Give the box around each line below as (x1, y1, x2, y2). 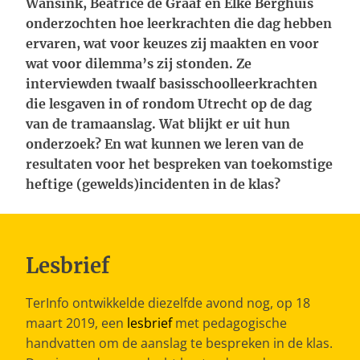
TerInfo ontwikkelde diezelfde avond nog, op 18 (26, 294, 310, 312)
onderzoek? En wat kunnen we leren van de (26, 136, 304, 152)
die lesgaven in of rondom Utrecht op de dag (26, 96, 312, 112)
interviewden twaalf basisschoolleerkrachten (26, 76, 317, 92)
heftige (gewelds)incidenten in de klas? (26, 176, 280, 192)
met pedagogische (175, 314, 287, 332)
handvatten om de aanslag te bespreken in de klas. (26, 334, 333, 352)
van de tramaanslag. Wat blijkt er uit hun (26, 116, 290, 132)
